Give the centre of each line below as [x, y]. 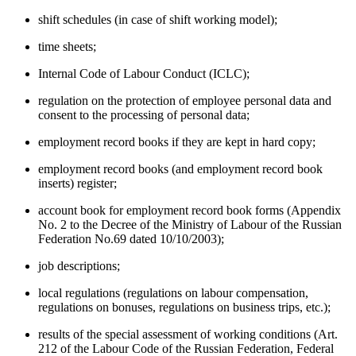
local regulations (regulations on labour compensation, [173, 293]
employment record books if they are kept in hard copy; [177, 142]
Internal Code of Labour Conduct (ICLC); [144, 74]
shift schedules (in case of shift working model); [158, 20]
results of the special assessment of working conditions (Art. [188, 335]
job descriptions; [79, 266]
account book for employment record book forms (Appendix [190, 211]
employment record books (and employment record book [180, 169]
